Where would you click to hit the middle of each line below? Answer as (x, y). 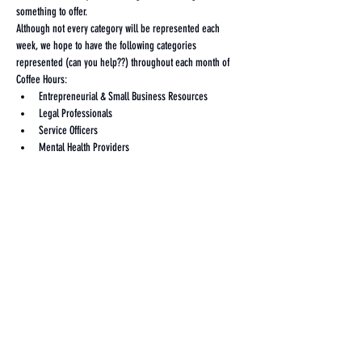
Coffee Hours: (42, 80)
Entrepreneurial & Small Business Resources (123, 97)
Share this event (75, 262)
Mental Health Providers (84, 147)
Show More (38, 173)
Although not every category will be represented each (119, 29)
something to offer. (53, 12)
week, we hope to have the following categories (107, 46)
